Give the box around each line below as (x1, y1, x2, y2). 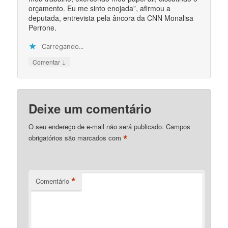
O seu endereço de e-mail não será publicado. (28, 121, 164, 131)
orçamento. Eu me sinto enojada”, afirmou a (28, 3, 171, 14)
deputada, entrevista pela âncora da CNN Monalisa (28, 13, 194, 23)
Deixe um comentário (28, 99, 152, 117)
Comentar (33, 58, 62, 67)
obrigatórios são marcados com (28, 132, 124, 142)
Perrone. (28, 22, 57, 33)
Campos (166, 121, 191, 131)
